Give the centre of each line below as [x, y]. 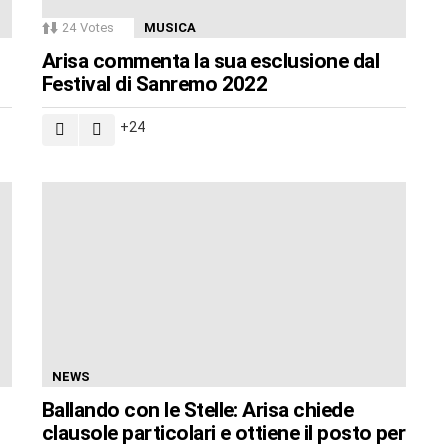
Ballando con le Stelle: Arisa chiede [198, 409]
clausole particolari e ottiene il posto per [224, 432]
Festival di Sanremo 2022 [155, 83]
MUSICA [170, 27]
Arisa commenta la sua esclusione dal [211, 60]
